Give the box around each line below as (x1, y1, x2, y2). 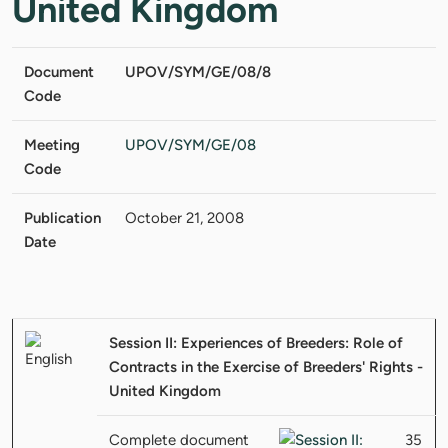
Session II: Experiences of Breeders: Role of (109, 333, 403, 352)
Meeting (24, 135, 80, 154)
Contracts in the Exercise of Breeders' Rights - (109, 357, 423, 376)
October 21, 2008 (125, 208, 244, 227)
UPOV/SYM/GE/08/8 (125, 62, 271, 81)
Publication (24, 208, 101, 227)
